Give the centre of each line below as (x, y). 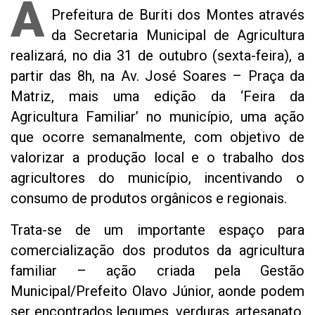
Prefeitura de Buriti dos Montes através (178, 15)
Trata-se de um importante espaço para (157, 230)
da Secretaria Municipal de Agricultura (178, 36)
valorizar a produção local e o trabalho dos (157, 158)
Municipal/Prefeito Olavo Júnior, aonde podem (157, 291)
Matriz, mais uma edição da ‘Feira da (157, 97)
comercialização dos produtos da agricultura (157, 251)
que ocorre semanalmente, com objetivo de (157, 137)
